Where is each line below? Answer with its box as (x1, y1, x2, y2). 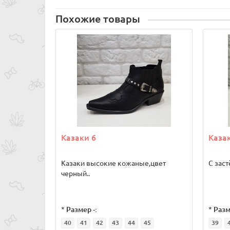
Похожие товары (55, 13, 140, 25)
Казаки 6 (61, 133, 96, 142)
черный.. (61, 169, 90, 178)
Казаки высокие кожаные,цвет (61, 159, 166, 167)
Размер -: (66, 205, 97, 214)
